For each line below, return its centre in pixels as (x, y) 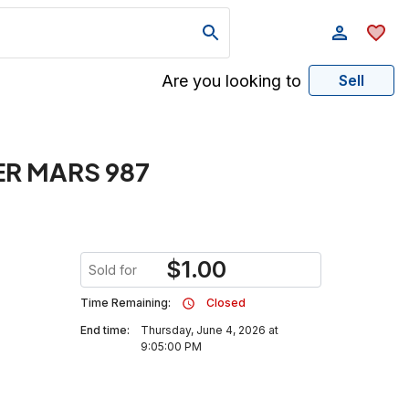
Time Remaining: (126, 303)
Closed (226, 303)
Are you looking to (231, 80)
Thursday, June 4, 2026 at (210, 330)
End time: (105, 330)
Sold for (113, 270)
